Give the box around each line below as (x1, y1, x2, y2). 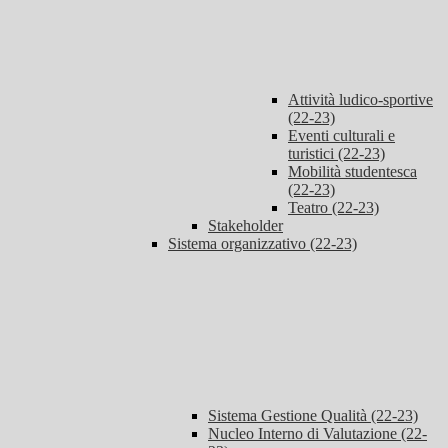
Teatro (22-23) (288, 199, 379, 217)
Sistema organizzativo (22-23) (168, 235, 357, 253)
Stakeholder (208, 217, 283, 235)
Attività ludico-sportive (288, 91, 433, 109)
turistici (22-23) (288, 145, 385, 163)
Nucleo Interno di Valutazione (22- (208, 425, 427, 443)
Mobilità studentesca (288, 163, 417, 181)
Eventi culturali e (288, 127, 395, 145)
